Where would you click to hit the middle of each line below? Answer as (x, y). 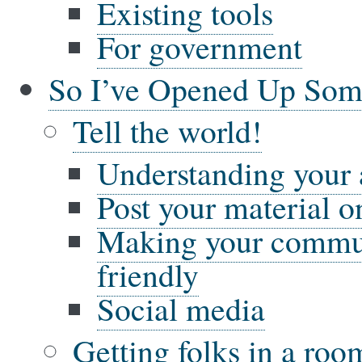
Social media (181, 308)
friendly (148, 274)
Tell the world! (167, 130)
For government (200, 46)
